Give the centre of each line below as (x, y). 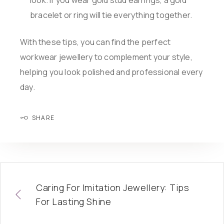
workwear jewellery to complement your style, (106, 57)
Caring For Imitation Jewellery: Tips (113, 188)
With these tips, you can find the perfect (95, 42)
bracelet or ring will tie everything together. (111, 15)
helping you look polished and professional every (111, 72)
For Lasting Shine (74, 202)
